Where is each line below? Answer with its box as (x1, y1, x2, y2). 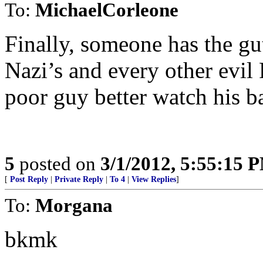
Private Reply (55, 175, 103, 184)
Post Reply (10, 175, 48, 184)
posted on (15, 153, 100, 174)
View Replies (131, 175, 176, 184)
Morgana (35, 194, 113, 216)
